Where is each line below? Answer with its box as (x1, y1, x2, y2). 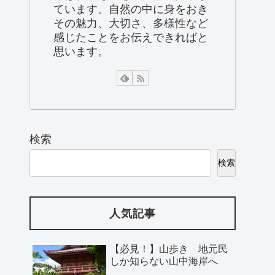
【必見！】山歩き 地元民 (110, 244, 228, 255)
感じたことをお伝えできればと (53, 31, 208, 44)
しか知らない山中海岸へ (110, 256, 218, 267)
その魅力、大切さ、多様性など (53, 17, 208, 29)
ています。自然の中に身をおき (53, 2, 208, 15)
